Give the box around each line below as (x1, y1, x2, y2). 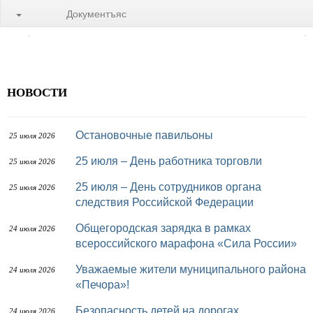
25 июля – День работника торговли (82, 155, 262, 167)
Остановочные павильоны (84, 129, 213, 141)
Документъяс (66, 6, 126, 20)
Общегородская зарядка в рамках (75, 222, 84, 234)
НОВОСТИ (7, 83, 67, 101)
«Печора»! (75, 279, 129, 291)
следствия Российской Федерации (75, 196, 254, 208)
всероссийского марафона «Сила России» (75, 238, 297, 249)
